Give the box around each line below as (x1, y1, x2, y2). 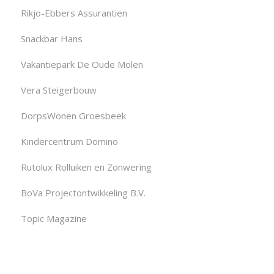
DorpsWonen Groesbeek (20, 109, 126, 122)
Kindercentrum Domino (20, 135, 118, 147)
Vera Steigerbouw (20, 83, 97, 96)
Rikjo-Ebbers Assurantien (20, 6, 127, 19)
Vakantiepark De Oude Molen (20, 57, 143, 70)
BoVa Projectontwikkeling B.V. (20, 186, 146, 199)
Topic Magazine (20, 212, 87, 224)
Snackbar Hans (20, 32, 83, 45)
